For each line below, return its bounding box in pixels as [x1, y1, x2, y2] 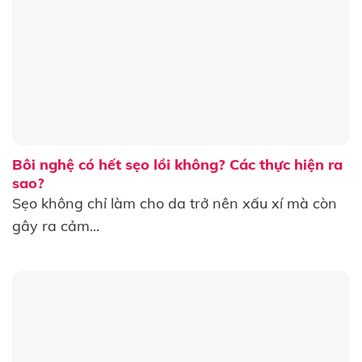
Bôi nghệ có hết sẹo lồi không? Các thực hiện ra [11, 154, 343, 174]
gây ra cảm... [11, 217, 99, 236]
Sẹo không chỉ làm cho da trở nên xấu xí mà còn [11, 194, 337, 213]
